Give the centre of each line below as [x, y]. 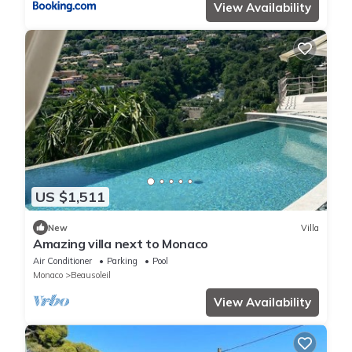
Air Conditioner [62, 261]
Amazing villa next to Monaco [121, 244]
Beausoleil [91, 275]
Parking [122, 261]
